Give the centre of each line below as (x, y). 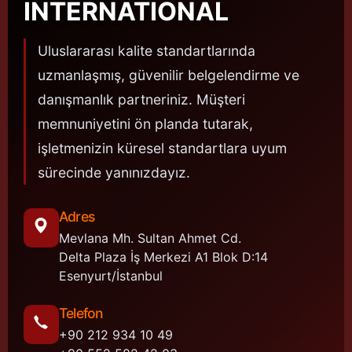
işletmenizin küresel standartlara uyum (162, 148)
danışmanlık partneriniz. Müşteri (141, 99)
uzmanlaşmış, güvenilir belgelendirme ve (169, 75)
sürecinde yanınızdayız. (114, 172)
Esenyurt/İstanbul (111, 275)
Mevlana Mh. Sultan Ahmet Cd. (150, 238)
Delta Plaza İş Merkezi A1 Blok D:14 (163, 257)
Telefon (81, 313)
